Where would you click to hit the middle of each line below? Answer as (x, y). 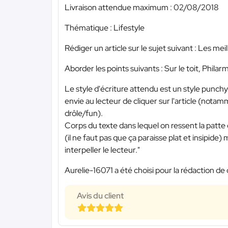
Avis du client (100, 196)
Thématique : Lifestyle (105, 28)
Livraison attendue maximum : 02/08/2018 (142, 8)
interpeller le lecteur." (102, 150)
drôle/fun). (84, 113)
